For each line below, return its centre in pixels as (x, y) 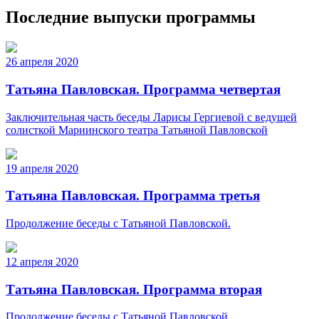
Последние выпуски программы (131, 17)
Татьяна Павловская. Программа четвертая (143, 89)
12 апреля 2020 (42, 261)
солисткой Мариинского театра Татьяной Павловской (137, 130)
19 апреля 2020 (42, 168)
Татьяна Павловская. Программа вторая (134, 289)
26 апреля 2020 (42, 62)
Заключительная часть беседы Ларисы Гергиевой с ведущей (151, 117)
